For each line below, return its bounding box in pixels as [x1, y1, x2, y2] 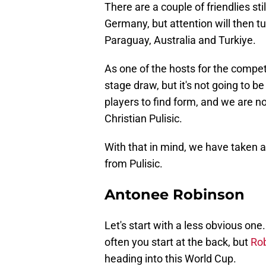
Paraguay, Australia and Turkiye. [104, 34, 256, 47]
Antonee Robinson [104, 186, 245, 204]
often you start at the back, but [104, 236, 251, 249]
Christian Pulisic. [104, 112, 182, 125]
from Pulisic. [104, 157, 163, 170]
